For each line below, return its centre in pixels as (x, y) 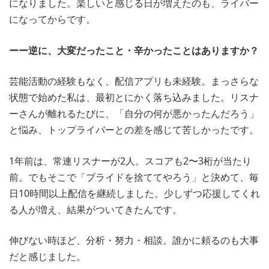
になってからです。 (52, 19)
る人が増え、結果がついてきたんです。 (95, 209)
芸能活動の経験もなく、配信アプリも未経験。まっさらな (134, 81)
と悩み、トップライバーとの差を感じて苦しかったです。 (134, 130)
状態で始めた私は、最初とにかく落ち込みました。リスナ (134, 98)
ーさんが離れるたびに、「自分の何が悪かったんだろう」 (134, 114)
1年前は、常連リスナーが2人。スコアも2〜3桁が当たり (130, 161)
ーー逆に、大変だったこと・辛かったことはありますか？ (134, 50)
